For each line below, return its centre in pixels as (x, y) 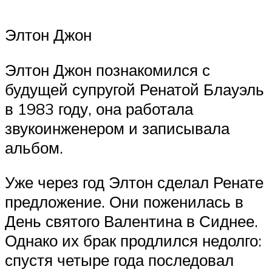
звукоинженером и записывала (117, 128)
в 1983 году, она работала (99, 108)
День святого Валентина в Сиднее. (131, 221)
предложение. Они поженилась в (124, 202)
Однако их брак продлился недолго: (133, 241)
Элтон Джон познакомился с (107, 70)
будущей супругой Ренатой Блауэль (134, 89)
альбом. (34, 147)
